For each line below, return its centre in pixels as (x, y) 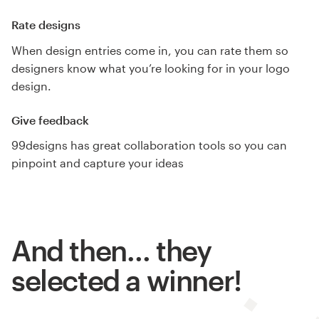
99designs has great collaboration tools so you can (149, 145)
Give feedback (50, 120)
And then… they (111, 251)
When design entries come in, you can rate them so (150, 50)
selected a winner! (126, 281)
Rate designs (46, 25)
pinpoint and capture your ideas (98, 163)
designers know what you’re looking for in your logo (151, 68)
